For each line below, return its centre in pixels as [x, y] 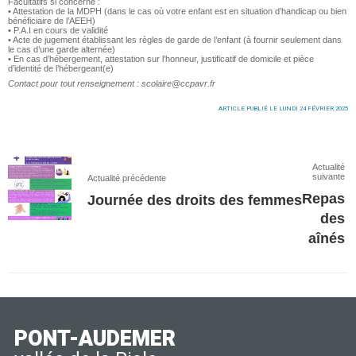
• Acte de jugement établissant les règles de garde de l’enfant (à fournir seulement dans [175, 40]
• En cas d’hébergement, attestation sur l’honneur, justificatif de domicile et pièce [161, 59]
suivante [329, 177]
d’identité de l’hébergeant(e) [61, 69]
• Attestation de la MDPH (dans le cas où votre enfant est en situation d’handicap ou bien [177, 12]
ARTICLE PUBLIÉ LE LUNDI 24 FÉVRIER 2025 [283, 109]
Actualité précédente [127, 178]
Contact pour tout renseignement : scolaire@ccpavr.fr [112, 84]
